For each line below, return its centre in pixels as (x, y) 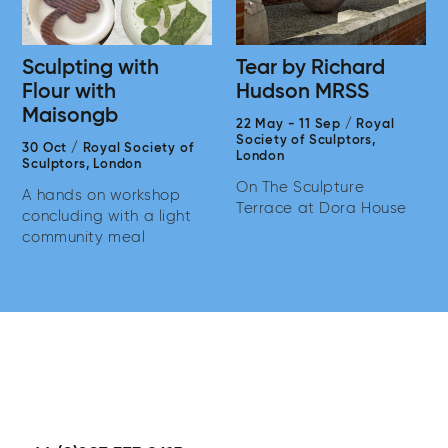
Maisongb (70, 116)
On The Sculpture (300, 187)
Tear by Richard (310, 68)
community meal (84, 237)
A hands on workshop (101, 195)
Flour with (69, 92)
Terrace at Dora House (321, 208)
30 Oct (45, 148)
